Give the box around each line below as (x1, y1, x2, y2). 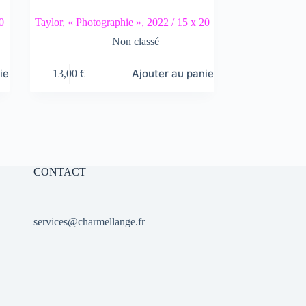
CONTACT (33, 166, 86, 178)
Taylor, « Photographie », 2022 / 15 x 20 (34, 16, 210, 28)
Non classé (112, 36, 160, 47)
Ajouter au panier (132, 67, 219, 80)
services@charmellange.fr (33, 216, 145, 227)
